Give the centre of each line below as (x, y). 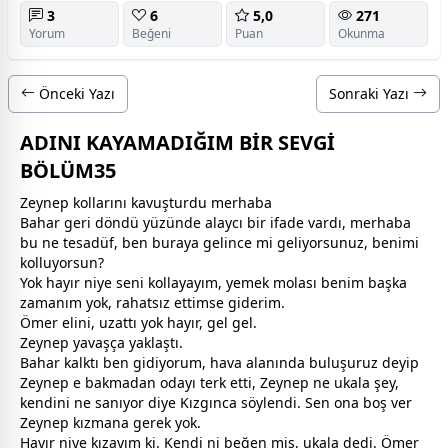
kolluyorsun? (62, 262)
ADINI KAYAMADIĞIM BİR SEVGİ (177, 142)
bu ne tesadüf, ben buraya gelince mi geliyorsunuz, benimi (219, 242)
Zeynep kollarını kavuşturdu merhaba (146, 202)
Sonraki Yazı (371, 93)
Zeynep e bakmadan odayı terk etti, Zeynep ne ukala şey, (209, 382)
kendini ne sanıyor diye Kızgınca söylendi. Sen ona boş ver (216, 402)
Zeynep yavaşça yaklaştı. (101, 342)
